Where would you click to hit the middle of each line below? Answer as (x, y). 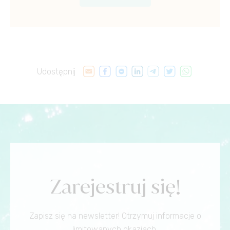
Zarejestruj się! (115, 187)
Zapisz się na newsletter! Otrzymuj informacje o (115, 216)
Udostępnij (60, 72)
